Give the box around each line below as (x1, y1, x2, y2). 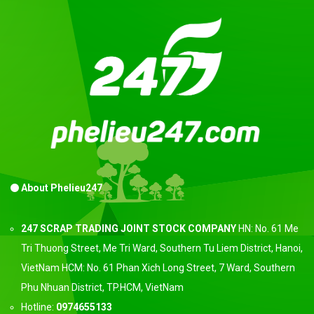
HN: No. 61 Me (236, 222, 299, 234)
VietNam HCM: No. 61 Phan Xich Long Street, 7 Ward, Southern (21, 261, 295, 273)
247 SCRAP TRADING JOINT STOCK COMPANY (21, 222, 236, 234)
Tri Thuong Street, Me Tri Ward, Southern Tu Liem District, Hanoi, (21, 242, 303, 254)
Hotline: (21, 301, 56, 313)
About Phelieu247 (19, 182, 102, 193)
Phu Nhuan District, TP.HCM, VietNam (21, 281, 184, 293)
